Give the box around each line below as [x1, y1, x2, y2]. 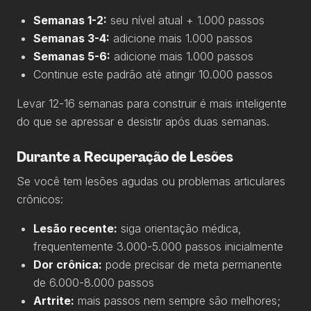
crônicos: [17, 192, 63, 206]
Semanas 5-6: [33, 49, 110, 63]
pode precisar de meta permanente [102, 258, 282, 271]
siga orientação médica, [117, 221, 242, 235]
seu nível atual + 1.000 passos [107, 13, 264, 27]
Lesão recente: [33, 221, 117, 235]
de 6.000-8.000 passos [33, 276, 154, 289]
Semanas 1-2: [33, 13, 107, 27]
